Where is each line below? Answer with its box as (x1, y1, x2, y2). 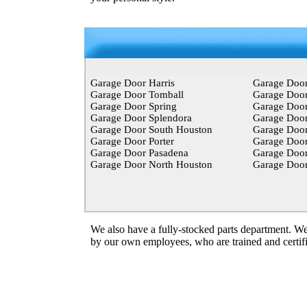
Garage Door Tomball (90, 89, 184, 100)
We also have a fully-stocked (90, 223, 217, 235)
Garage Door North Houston (90, 159, 212, 170)
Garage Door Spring (90, 101, 177, 112)
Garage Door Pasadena (90, 147, 188, 158)
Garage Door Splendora (90, 112, 192, 123)
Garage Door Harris (90, 77, 175, 88)
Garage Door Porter (90, 136, 174, 147)
